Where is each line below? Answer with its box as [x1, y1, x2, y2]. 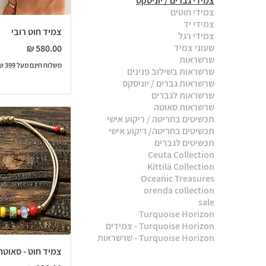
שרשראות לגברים [151, 88, 214, 102]
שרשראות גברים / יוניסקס [122, 77, 214, 90]
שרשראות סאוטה [153, 100, 214, 113]
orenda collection [143, 183, 214, 197]
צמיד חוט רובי [11, 25, 62, 38]
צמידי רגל [178, 29, 214, 42]
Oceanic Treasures [140, 172, 214, 185]
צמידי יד [183, 17, 214, 30]
